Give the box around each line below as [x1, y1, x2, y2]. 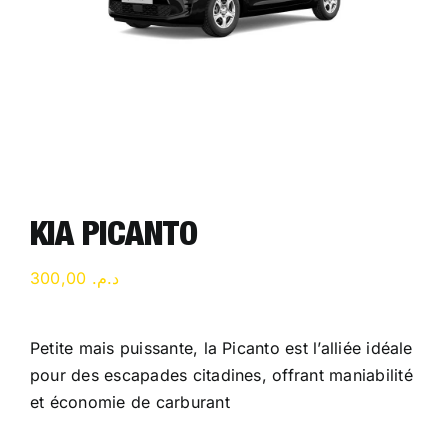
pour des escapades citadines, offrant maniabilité [30, 365, 413, 386]
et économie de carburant [30, 392, 230, 413]
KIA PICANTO [30, 221, 198, 256]
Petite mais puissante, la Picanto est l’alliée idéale [30, 338, 413, 359]
